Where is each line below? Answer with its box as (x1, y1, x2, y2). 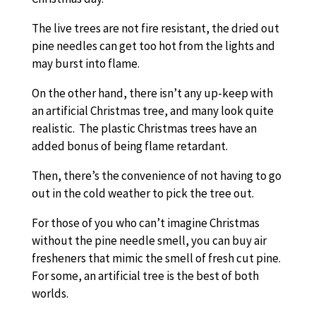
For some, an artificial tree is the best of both (31, 268, 259, 284)
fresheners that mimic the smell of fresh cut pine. (31, 250, 283, 266)
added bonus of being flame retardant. (31, 138, 230, 154)
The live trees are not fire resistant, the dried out (31, 20, 279, 36)
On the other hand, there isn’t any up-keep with (31, 85, 273, 101)
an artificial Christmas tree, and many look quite (31, 103, 274, 119)
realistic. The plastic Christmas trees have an (31, 121, 257, 136)
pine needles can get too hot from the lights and (31, 38, 275, 54)
